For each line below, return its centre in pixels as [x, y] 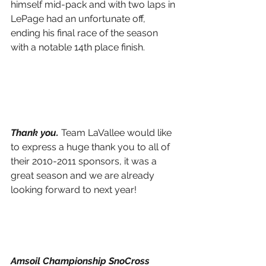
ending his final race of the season [85, 33]
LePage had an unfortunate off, [79, 19]
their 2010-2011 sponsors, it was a [85, 161]
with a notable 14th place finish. [78, 47]
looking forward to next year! [74, 190]
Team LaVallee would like [118, 133]
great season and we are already [84, 176]
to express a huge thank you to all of [91, 147]
